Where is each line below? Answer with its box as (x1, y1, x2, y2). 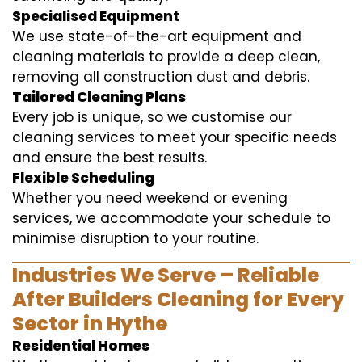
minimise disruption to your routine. (12, 228, 259, 248)
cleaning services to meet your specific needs (12, 127, 337, 147)
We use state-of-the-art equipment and (12, 26, 301, 46)
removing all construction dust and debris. (12, 66, 309, 86)
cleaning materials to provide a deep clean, (12, 46, 320, 66)
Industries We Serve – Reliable (12, 261, 319, 288)
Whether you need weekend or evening (12, 187, 288, 208)
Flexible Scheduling (12, 167, 154, 187)
